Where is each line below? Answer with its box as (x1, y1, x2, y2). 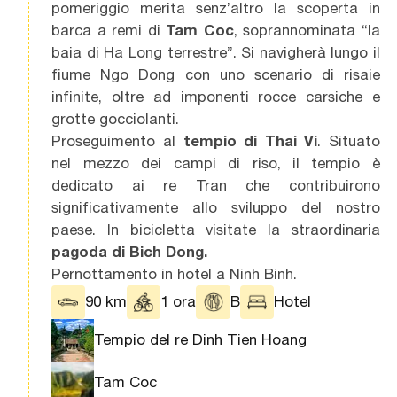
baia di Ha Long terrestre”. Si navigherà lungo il (51, 43, 380, 61)
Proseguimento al (51, 131, 183, 150)
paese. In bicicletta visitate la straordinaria (51, 220, 380, 238)
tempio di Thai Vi (183, 131, 318, 150)
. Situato (317, 131, 380, 150)
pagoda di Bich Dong (51, 242, 205, 261)
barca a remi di (51, 20, 160, 39)
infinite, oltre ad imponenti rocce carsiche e (51, 87, 380, 105)
